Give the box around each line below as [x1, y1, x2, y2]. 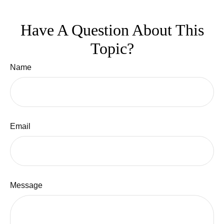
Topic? [90, 39, 134, 57]
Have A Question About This [20, 20, 204, 39]
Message [10, 180, 42, 189]
